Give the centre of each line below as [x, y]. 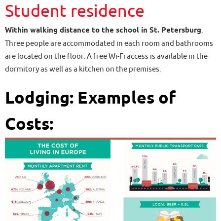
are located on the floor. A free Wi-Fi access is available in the [106, 56]
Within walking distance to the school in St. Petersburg [103, 31]
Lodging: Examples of [90, 99]
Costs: [29, 125]
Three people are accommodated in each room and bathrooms [109, 44]
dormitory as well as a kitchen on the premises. [83, 69]
